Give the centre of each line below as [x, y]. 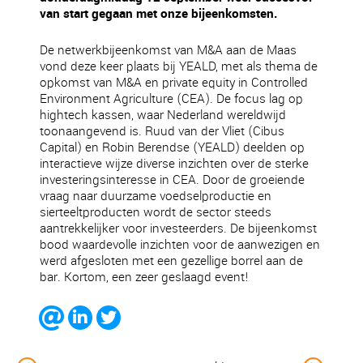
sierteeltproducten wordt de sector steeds [156, 212]
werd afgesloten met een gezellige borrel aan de [172, 261]
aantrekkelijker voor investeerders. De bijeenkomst [179, 228]
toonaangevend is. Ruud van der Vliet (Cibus [162, 131]
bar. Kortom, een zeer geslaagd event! [145, 277]
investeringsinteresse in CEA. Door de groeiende [173, 179]
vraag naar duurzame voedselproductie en [156, 196]
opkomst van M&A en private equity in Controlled [174, 82]
